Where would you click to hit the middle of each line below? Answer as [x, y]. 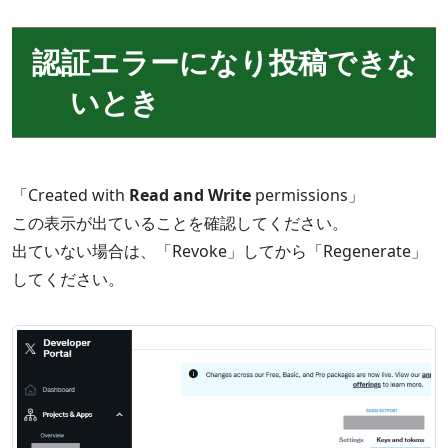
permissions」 [307, 195]
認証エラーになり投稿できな [225, 62]
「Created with [70, 195]
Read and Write [190, 195]
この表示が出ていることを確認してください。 [180, 223]
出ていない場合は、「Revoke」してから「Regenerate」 [219, 251]
